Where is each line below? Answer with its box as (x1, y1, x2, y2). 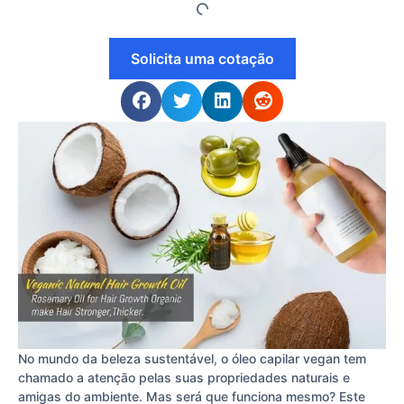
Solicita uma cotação (130, 49, 274, 68)
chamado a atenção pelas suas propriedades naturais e (18, 369, 350, 385)
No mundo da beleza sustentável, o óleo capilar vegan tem (18, 350, 366, 366)
